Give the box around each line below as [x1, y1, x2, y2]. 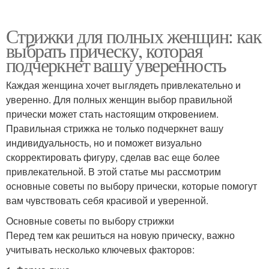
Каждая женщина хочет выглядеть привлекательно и [6, 77, 241, 92]
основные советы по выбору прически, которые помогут [6, 178, 257, 193]
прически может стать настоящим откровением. [6, 106, 219, 121]
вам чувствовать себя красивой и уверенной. [6, 193, 208, 207]
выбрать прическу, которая [6, 37, 202, 63]
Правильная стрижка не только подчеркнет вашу [6, 121, 223, 135]
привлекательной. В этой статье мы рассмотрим [6, 164, 221, 178]
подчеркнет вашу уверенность [6, 51, 226, 77]
